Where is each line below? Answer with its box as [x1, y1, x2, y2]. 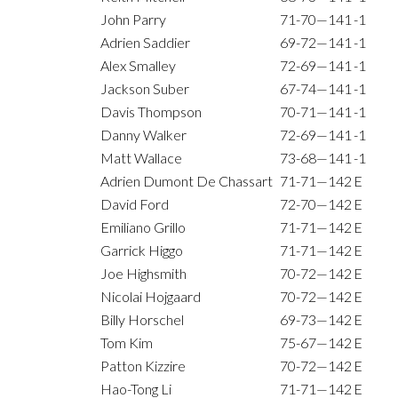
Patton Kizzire [100, 357, 186, 375]
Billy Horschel [100, 311, 184, 329]
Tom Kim [100, 334, 153, 352]
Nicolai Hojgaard [100, 288, 201, 306]
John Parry [100, 11, 166, 28]
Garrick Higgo [100, 242, 183, 259]
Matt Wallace [100, 149, 182, 167]
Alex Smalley [100, 57, 176, 75]
